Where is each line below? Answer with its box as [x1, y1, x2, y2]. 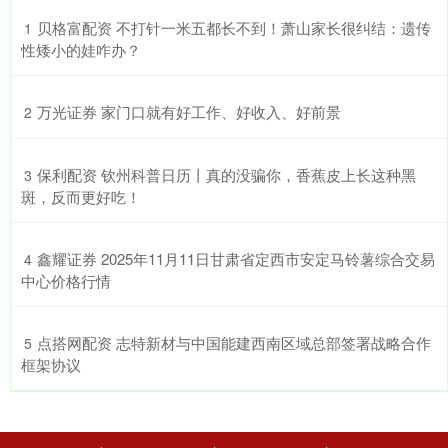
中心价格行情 [21, 269, 111, 291]
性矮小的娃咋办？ [21, 38, 141, 60]
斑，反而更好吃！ [21, 185, 141, 207]
